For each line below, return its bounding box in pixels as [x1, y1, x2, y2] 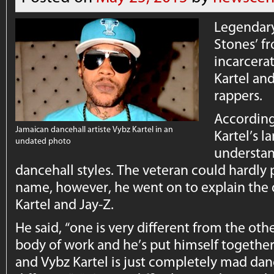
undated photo [15, 135, 72, 146]
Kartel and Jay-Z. [15, 195, 114, 213]
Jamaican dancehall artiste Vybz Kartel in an [15, 124, 174, 135]
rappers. [214, 86, 263, 104]
